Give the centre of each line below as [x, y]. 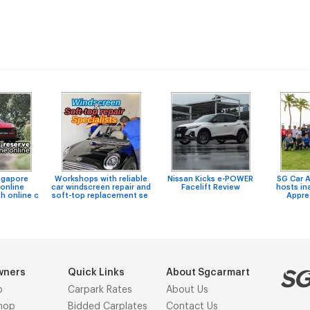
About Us [187, 290]
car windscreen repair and [101, 187]
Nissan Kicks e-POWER [210, 179]
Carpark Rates [100, 290]
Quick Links [96, 273]
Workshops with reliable [101, 179]
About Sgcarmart [208, 273]
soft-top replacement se [101, 195]
